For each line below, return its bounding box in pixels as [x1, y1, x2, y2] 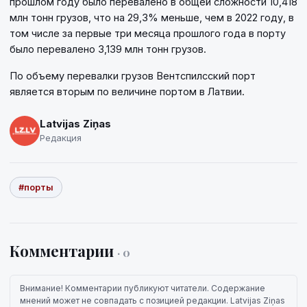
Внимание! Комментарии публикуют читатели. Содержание [20, 282, 265, 293]
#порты [19, 181, 53, 193]
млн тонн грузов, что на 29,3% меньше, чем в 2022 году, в [10, 11, 294, 23]
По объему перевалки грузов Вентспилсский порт [10, 69, 256, 82]
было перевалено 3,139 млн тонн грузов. [10, 42, 206, 55]
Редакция [40, 132, 82, 144]
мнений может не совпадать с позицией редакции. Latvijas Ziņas [20, 295, 285, 306]
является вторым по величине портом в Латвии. [10, 85, 245, 97]
